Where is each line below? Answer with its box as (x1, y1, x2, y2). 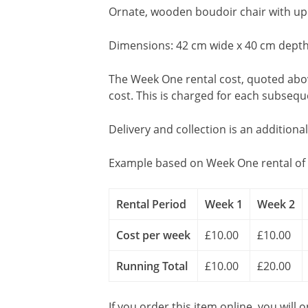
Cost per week (116, 228, 190, 243)
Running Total (116, 258, 188, 274)
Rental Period (116, 197, 186, 212)
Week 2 (257, 197, 295, 212)
